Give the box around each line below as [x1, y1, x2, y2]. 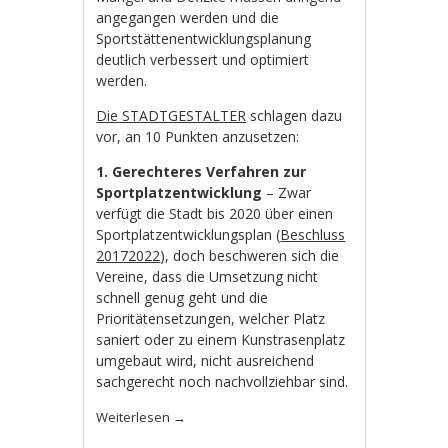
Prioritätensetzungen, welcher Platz [96, 308, 326, 328]
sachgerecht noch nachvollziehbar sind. [96, 371, 349, 391]
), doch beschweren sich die [160, 245, 340, 265]
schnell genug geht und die [96, 287, 269, 307]
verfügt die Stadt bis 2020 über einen [96, 203, 334, 223]
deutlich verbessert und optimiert [96, 49, 310, 69]
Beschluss [280, 224, 346, 244]
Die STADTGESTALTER [96, 105, 247, 125]
